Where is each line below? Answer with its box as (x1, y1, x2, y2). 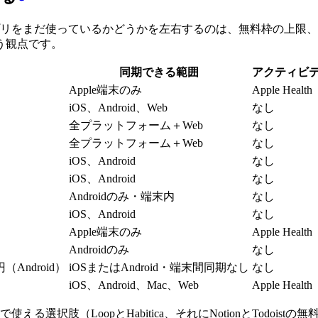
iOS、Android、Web (69, 101, 168, 114)
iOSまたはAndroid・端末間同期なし (69, 261, 249, 273)
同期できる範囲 (119, 65, 199, 78)
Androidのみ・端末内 (69, 190, 175, 202)
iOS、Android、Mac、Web (69, 278, 199, 291)
